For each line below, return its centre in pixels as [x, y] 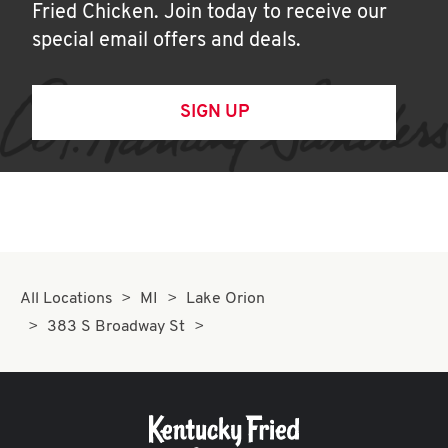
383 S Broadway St [116, 327]
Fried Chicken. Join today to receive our [209, 13]
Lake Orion [225, 299]
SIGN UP [214, 112]
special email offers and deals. [166, 41]
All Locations [66, 299]
